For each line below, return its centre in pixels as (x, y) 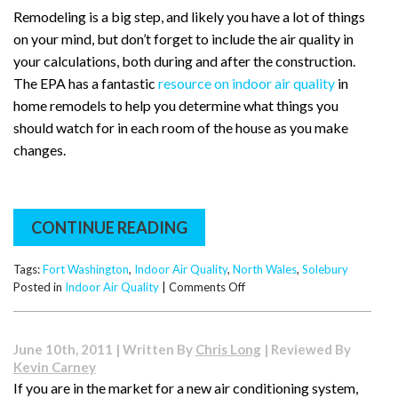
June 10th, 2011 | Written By (104, 350)
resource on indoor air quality (247, 84)
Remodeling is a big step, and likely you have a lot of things (189, 17)
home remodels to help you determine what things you (176, 106)
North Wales (265, 269)
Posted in (39, 287)
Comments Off (207, 287)
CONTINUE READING (109, 227)
